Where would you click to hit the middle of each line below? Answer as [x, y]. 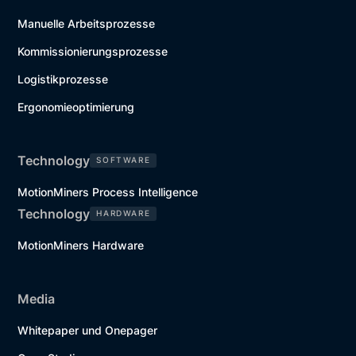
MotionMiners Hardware [81, 245]
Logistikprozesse [63, 79]
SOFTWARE [124, 160]
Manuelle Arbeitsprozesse [87, 23]
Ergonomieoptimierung [76, 106]
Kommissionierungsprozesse [93, 51]
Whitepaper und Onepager [88, 330]
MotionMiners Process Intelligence [108, 192]
